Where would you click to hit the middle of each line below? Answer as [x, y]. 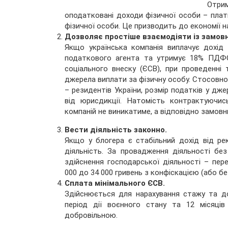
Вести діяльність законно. [116, 130]
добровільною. [91, 216]
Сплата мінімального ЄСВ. [115, 183]
